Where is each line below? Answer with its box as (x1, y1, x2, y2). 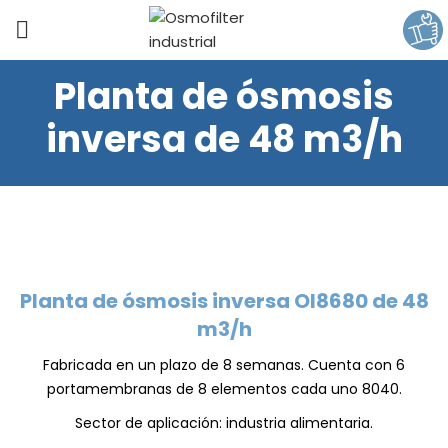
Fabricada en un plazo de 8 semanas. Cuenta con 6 (43, 355, 405, 375)
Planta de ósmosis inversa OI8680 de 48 (19, 287, 429, 315)
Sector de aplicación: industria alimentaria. (75, 413, 373, 433)
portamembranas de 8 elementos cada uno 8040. (46, 379, 402, 399)
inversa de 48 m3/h (45, 114, 403, 165)
